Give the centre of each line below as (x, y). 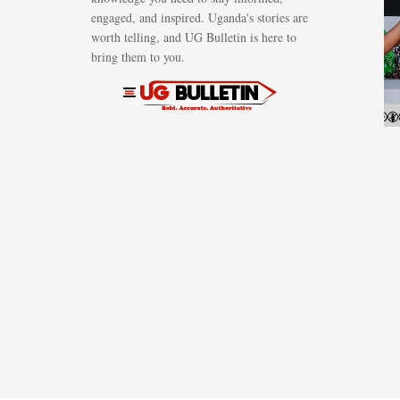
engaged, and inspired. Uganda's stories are (200, 17)
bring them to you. (138, 57)
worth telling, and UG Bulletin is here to (194, 37)
